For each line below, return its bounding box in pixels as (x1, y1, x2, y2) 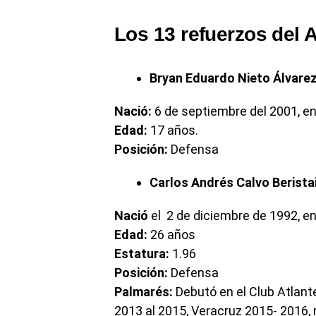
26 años (147, 227, 195, 242)
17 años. (150, 123, 198, 138)
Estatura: (114, 246, 169, 261)
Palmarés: (114, 284, 173, 299)
